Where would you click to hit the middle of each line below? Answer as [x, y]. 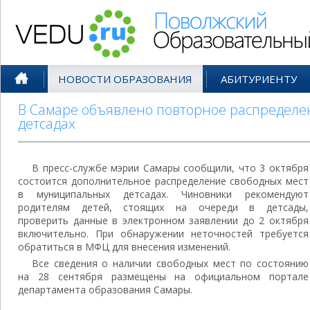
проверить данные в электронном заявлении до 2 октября [163, 220]
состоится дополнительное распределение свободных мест [163, 181]
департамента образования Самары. [107, 290]
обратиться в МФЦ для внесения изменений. [124, 247]
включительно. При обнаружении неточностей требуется [163, 234]
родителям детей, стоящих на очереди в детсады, [163, 207]
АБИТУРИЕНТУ [259, 79]
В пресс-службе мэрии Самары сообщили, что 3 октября [170, 168]
